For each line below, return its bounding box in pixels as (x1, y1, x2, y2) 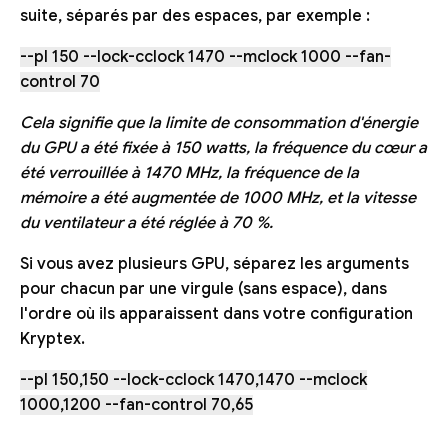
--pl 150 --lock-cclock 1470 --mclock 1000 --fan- (20, 47, 391, 68)
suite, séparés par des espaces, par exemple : (20, 6, 370, 27)
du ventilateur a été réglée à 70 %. (20, 213, 273, 234)
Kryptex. (20, 329, 85, 350)
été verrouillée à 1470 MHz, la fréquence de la (20, 163, 359, 184)
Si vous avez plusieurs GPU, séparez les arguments (20, 254, 409, 275)
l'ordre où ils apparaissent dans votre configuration (20, 304, 413, 325)
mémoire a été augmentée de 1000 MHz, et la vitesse (20, 188, 416, 209)
